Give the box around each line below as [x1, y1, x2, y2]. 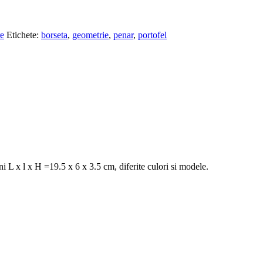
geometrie [72, 29, 109, 40]
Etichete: [6, 29, 41, 40]
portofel [138, 29, 167, 40]
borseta [41, 29, 68, 40]
